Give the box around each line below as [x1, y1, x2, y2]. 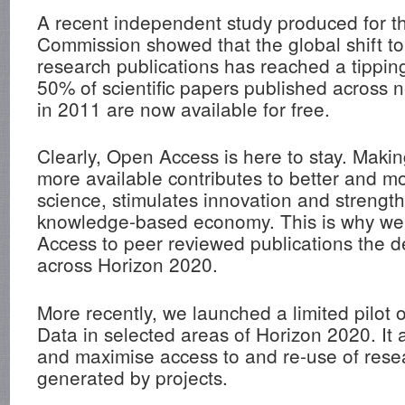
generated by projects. [37, 363, 229, 391]
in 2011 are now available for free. [37, 94, 331, 122]
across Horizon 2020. [37, 250, 219, 278]
